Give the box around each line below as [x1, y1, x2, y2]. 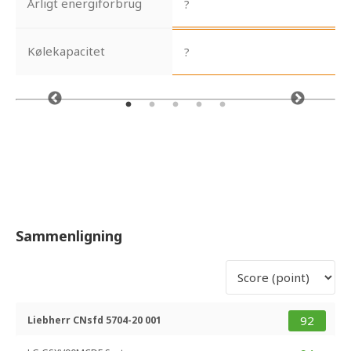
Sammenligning [16, 226, 122, 245]
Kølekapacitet [27, 43, 105, 60]
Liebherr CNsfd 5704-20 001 [27, 313, 161, 327]
